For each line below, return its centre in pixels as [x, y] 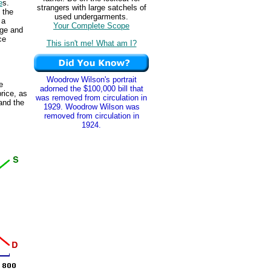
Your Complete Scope [91, 26]
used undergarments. [91, 17]
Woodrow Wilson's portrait [91, 80]
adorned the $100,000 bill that [91, 89]
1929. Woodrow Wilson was [91, 107]
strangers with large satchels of [91, 8]
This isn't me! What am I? [91, 43]
